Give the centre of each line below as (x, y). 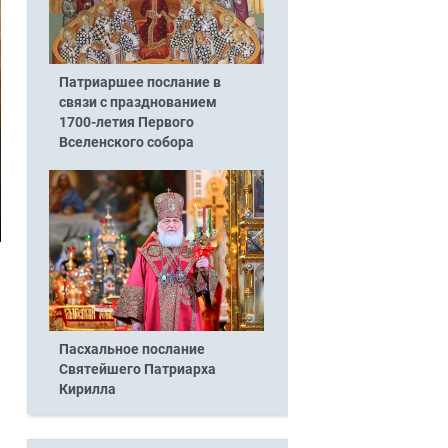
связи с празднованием (137, 102)
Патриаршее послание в (139, 82)
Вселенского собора (126, 142)
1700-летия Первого (126, 122)
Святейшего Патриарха (137, 370)
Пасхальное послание (131, 350)
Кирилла (87, 390)
